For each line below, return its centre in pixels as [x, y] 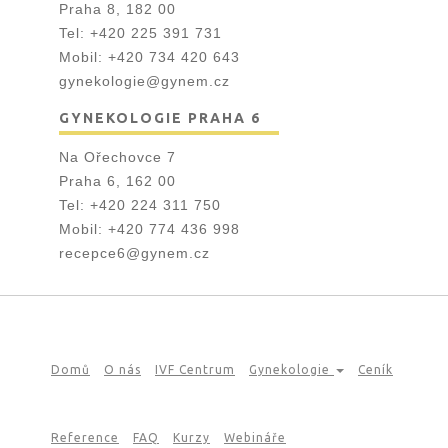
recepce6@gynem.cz [134, 253]
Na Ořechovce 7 [117, 157]
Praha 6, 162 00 [117, 181]
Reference [85, 437]
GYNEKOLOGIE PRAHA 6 [160, 118]
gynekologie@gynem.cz [144, 81]
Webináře [255, 437]
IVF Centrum [195, 369]
